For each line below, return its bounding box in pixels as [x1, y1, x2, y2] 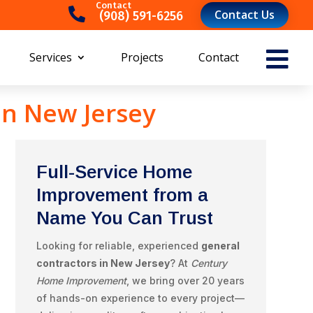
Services [29, 50, 72, 65]
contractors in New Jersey [36, 256, 170, 269]
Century [190, 256, 227, 269]
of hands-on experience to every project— [36, 291, 245, 304]
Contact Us [214, 7, 275, 22]
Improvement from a [36, 184, 208, 205]
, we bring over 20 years [126, 274, 245, 286]
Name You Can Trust [36, 207, 213, 228]
